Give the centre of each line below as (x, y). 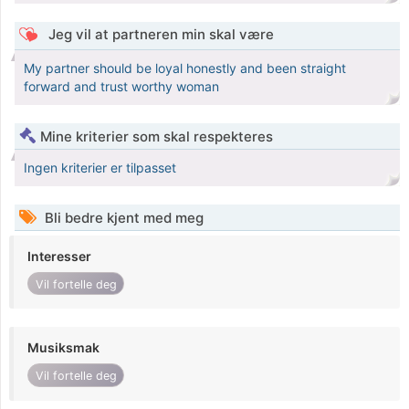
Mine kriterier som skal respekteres (157, 137)
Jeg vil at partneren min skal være (159, 35)
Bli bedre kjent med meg (122, 218)
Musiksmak (63, 348)
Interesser (59, 257)
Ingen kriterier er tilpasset (100, 168)
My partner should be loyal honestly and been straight (185, 68)
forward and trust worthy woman (121, 87)
